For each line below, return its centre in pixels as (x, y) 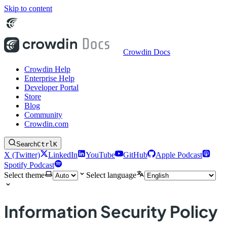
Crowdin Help (47, 69)
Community (43, 115)
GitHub (135, 155)
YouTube (100, 155)
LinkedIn (63, 155)
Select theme (24, 175)
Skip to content (28, 8)
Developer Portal (51, 87)
